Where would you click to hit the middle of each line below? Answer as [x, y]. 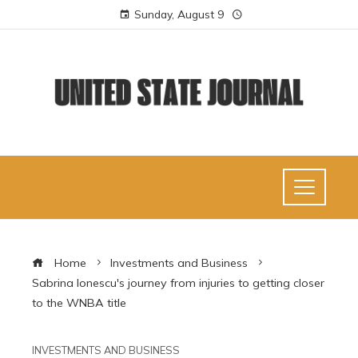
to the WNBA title [79, 302]
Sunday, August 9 [179, 14]
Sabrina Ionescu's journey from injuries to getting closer [178, 282]
